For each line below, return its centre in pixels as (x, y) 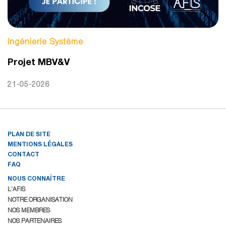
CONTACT (23, 154)
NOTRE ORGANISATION (40, 200)
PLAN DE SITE (29, 134)
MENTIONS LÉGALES (40, 144)
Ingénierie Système (45, 42)
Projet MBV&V (39, 62)
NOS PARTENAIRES (35, 221)
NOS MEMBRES (29, 210)
